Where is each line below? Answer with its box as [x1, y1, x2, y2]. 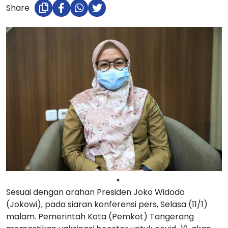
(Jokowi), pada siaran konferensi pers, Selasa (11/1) [6, 198, 208, 211]
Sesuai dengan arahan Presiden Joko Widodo [6, 186, 185, 198]
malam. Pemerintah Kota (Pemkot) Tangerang [6, 211, 194, 223]
